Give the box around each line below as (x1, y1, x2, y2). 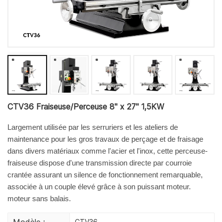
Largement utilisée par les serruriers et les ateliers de (7, 122, 178, 131)
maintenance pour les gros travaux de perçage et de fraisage (7, 134, 203, 143)
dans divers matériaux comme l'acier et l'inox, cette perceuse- (7, 146, 208, 155)
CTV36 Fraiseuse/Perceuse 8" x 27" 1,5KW (7, 101, 164, 111)
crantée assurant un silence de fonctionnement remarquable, (7, 170, 203, 179)
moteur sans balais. (7, 194, 71, 203)
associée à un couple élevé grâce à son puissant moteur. (7, 182, 191, 191)
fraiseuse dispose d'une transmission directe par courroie (7, 158, 192, 167)
